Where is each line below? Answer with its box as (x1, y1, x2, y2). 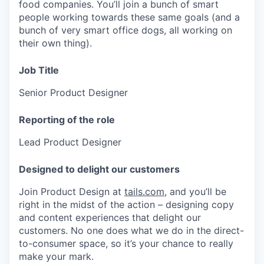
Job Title (19, 64, 59, 77)
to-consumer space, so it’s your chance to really (19, 237, 233, 250)
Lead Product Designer (19, 136, 121, 148)
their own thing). (19, 37, 92, 49)
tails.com (124, 186, 164, 198)
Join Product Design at (19, 186, 124, 198)
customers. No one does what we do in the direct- (19, 225, 244, 237)
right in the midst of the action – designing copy (19, 199, 234, 211)
